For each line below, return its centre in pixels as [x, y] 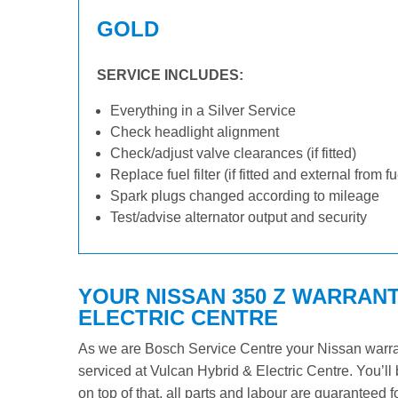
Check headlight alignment [195, 132]
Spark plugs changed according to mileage [245, 196]
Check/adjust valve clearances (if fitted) [233, 153]
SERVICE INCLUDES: [170, 75]
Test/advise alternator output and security [239, 217]
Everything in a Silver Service [203, 111]
